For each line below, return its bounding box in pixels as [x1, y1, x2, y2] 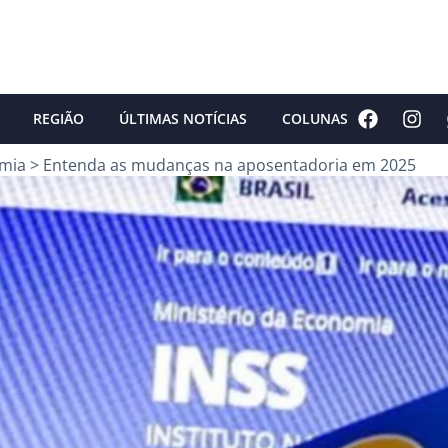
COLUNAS [282, 108, 348, 128]
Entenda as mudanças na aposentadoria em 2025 [43, 153, 416, 176]
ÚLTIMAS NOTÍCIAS [119, 108, 247, 128]
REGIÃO [33, 108, 84, 128]
